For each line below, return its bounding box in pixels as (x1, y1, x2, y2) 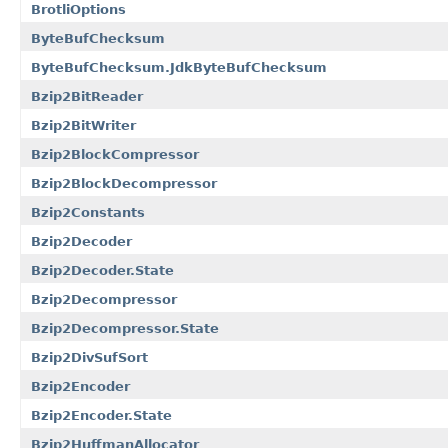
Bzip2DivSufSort (31, 349, 148, 365)
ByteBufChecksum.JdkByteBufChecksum (31, 59, 327, 75)
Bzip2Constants (31, 204, 145, 220)
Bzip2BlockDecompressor (31, 175, 217, 191)
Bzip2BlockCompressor (31, 146, 199, 162)
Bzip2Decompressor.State (31, 320, 219, 336)
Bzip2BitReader (31, 88, 143, 104)
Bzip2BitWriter (31, 117, 136, 133)
